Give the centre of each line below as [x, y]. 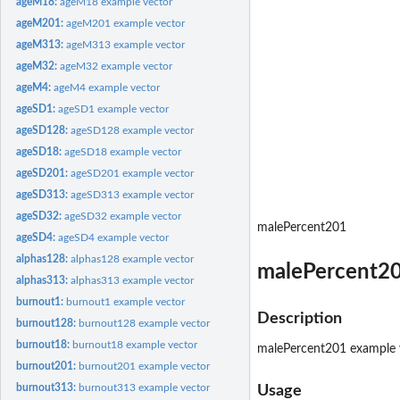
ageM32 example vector [117, 66]
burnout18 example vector [135, 344]
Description [300, 318]
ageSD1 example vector [114, 108]
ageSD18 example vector [123, 151]
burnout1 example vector [126, 301]
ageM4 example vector [107, 87]
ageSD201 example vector [133, 173]
